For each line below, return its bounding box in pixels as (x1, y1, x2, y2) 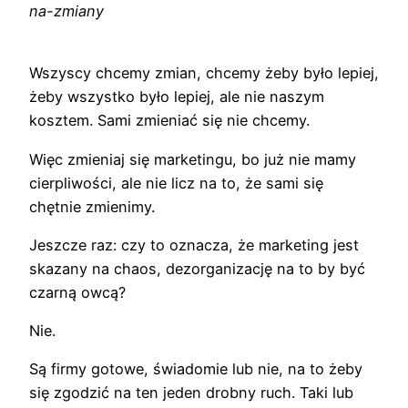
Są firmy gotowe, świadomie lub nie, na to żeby (29, 360, 362, 379)
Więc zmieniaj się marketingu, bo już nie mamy (29, 149, 356, 168)
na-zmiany (29, 2, 104, 21)
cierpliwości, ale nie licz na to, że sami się (29, 173, 323, 192)
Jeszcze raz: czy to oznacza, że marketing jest (29, 235, 359, 254)
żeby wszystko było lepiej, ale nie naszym (29, 87, 324, 107)
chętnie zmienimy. (29, 197, 155, 216)
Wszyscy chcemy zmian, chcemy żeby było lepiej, (29, 64, 379, 83)
